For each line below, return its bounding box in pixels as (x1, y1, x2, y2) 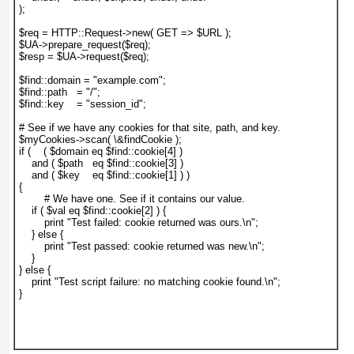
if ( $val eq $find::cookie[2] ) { (19, 205, 166, 217)
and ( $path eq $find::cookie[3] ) (19, 157, 183, 170)
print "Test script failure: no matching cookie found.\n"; (19, 276, 281, 288)
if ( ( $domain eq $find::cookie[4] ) (19, 145, 183, 158)
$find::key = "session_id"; (19, 98, 146, 111)
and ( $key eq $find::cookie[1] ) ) (19, 169, 190, 182)
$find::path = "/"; (19, 86, 100, 99)
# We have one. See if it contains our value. (19, 193, 44, 205)
